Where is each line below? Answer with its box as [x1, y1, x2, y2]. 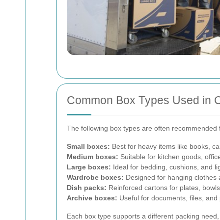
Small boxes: [67, 142, 110, 150]
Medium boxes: [67, 153, 118, 161]
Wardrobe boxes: [67, 173, 124, 181]
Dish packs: [67, 184, 107, 192]
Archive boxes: [67, 194, 117, 202]
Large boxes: [67, 163, 111, 171]
